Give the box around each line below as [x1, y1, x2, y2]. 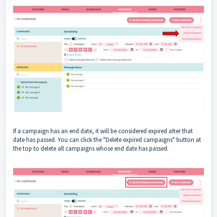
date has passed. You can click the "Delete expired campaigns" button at [13, 136, 201, 144]
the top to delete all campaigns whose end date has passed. [13, 144, 169, 153]
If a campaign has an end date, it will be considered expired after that [13, 127, 193, 136]
